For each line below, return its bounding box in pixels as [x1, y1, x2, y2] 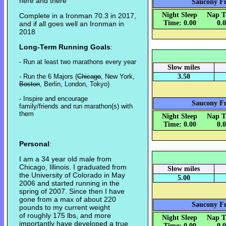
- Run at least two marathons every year [19, 58, 136, 66]
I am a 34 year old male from [19, 155, 111, 163]
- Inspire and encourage [19, 95, 88, 103]
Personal [19, 140, 49, 148]
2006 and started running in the [19, 179, 120, 188]
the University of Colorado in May [19, 171, 125, 180]
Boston [19, 80, 40, 88]
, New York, [101, 73, 135, 81]
